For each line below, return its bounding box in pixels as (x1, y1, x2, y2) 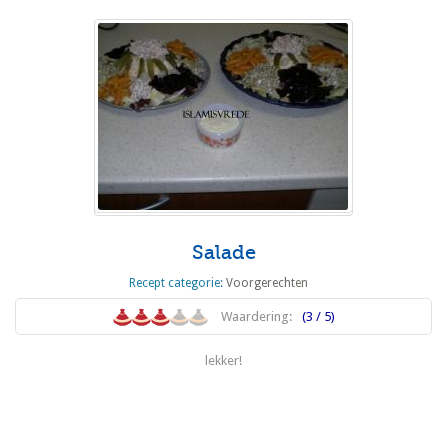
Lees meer (196, 393, 252, 408)
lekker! (205, 353, 243, 369)
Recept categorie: (129, 276, 227, 291)
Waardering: (220, 309, 292, 325)
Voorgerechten (226, 276, 309, 291)
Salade (191, 241, 256, 265)
